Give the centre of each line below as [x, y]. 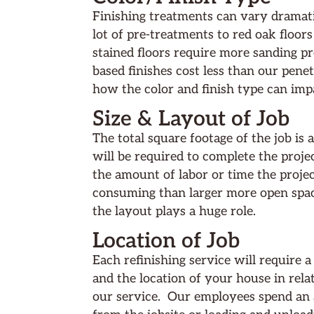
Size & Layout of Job [191, 119]
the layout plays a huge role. [174, 211]
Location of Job [166, 241]
